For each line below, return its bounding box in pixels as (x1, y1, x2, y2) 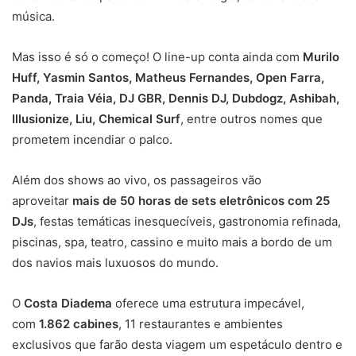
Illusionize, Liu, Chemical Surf (12, 110, 180, 126)
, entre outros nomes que (180, 110, 323, 126)
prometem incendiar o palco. (12, 131, 172, 147)
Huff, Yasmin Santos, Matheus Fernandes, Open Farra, (12, 69, 324, 85)
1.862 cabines (39, 315, 118, 331)
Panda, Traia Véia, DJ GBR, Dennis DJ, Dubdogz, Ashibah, (12, 90, 339, 106)
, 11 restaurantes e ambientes (118, 315, 283, 331)
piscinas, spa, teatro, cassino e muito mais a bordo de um (12, 234, 332, 250)
